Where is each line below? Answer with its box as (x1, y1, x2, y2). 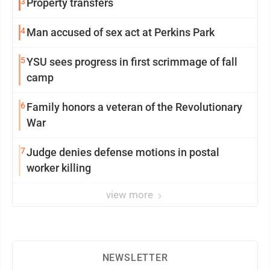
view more (106, 189, 155, 201)
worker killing (27, 162, 91, 175)
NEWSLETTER (102, 252, 168, 264)
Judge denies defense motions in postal (27, 146, 219, 159)
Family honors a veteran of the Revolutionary (27, 101, 98, 114)
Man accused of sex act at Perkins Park (27, 26, 215, 39)
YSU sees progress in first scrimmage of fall (27, 55, 237, 69)
